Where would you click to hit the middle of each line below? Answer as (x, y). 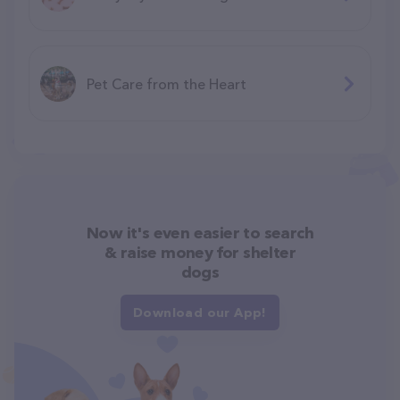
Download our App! (200, 312)
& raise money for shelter (200, 252)
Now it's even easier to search (200, 233)
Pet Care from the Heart (167, 83)
